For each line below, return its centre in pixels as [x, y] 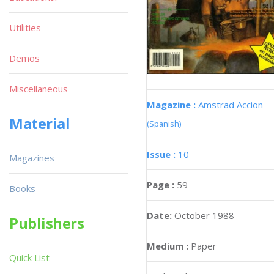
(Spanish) [164, 123]
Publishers [47, 223]
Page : [162, 184]
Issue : [162, 154]
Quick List [29, 257]
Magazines [32, 158]
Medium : [168, 246]
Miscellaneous [39, 89]
